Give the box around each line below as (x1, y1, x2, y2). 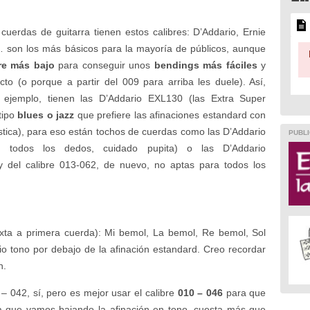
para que (223, 287, 266, 298)
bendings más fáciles (154, 60, 257, 71)
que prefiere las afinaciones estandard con (74, 109, 266, 120)
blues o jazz (17, 109, 75, 120)
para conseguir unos (54, 60, 154, 71)
